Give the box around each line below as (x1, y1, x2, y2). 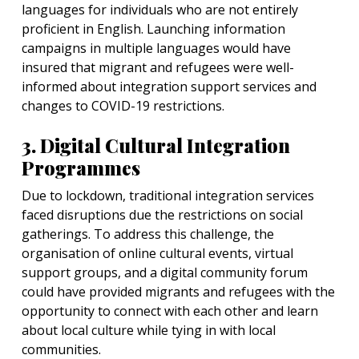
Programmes (22, 155, 140, 180)
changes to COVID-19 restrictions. (22, 97, 224, 115)
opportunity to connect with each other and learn (22, 302, 318, 320)
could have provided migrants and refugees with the (22, 283, 335, 301)
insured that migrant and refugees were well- (22, 58, 294, 76)
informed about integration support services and (22, 78, 317, 95)
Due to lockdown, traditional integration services (22, 187, 314, 204)
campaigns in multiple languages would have (22, 39, 291, 57)
